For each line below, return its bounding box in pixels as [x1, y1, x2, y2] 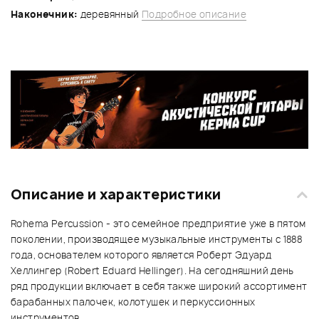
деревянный [80, 7, 142, 21]
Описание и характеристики [11, 185, 221, 204]
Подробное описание [141, 7, 247, 21]
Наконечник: [11, 7, 80, 21]
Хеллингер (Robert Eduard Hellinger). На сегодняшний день [11, 264, 294, 278]
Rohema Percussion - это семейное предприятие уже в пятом [11, 217, 306, 231]
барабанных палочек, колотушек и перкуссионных [11, 296, 256, 309]
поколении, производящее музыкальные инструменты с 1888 [11, 233, 303, 246]
